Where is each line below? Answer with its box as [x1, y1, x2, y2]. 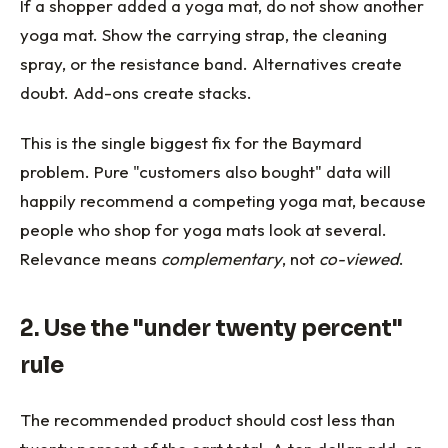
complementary [161, 247, 282, 269]
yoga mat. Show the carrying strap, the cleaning [20, 23, 387, 45]
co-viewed [319, 247, 399, 269]
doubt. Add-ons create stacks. [20, 81, 252, 103]
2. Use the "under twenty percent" [20, 315, 403, 343]
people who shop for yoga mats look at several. [20, 218, 387, 240]
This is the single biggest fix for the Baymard [20, 131, 362, 153]
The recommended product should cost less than [20, 409, 395, 431]
